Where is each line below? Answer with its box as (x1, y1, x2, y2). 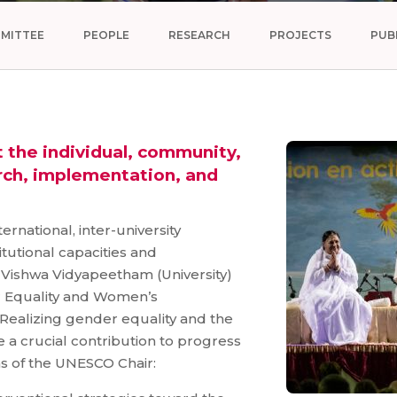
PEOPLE (83, 28, 129, 42)
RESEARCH (168, 28, 230, 42)
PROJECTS (269, 28, 331, 42)
